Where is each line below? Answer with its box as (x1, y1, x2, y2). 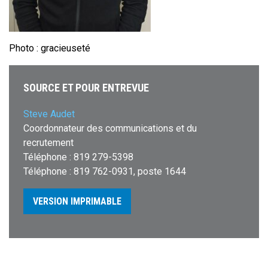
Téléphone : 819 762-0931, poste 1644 (23, 166, 186, 177)
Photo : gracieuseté (9, 42, 90, 54)
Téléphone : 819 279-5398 (23, 151, 133, 163)
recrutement (23, 137, 74, 148)
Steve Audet (23, 108, 75, 120)
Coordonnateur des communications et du (23, 123, 197, 134)
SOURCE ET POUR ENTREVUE (23, 81, 149, 94)
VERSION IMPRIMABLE (33, 196, 121, 207)
